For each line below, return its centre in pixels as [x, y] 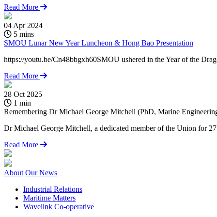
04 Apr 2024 [23, 26]
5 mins [23, 34]
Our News [41, 173]
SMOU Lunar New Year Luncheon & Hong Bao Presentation [99, 43]
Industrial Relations [53, 189]
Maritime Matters [49, 198]
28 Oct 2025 [23, 94]
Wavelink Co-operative [59, 207]
